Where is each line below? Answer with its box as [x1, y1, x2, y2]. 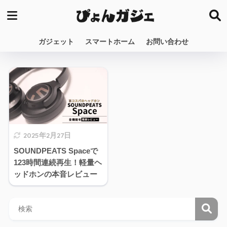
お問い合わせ [146, 37, 188, 46]
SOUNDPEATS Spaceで [13, 146, 98, 156]
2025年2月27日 [23, 131, 71, 140]
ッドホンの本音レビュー [13, 170, 97, 179]
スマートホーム [85, 37, 135, 46]
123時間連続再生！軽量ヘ [13, 158, 102, 167]
